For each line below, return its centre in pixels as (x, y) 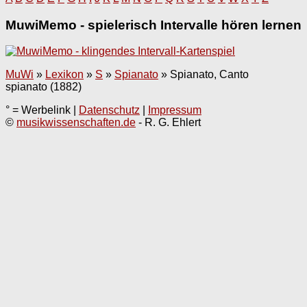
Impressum (175, 110)
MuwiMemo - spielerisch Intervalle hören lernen (153, 25)
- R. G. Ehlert (168, 123)
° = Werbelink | (42, 110)
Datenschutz (109, 110)
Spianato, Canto (209, 75)
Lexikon (64, 75)
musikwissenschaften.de (76, 123)
